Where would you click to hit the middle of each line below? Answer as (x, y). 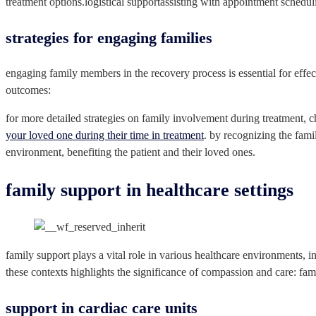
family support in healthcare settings (150, 190)
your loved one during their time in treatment (105, 135)
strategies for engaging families (109, 38)
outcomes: (28, 90)
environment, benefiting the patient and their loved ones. (130, 152)
